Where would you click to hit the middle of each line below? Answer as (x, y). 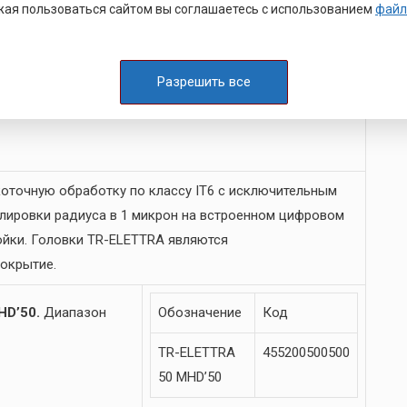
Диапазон (73, 313)
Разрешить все (203, 82)
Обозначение (200, 313)
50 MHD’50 (190, 377)
